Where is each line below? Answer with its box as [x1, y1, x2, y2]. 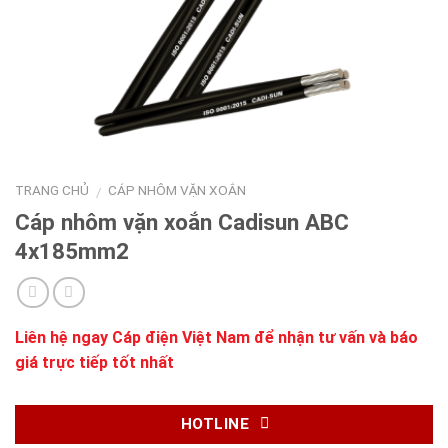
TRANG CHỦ [15, 182, 89, 198]
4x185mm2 [15, 237, 129, 264]
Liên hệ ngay [15, 327, 112, 347]
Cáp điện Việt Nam [112, 327, 250, 347]
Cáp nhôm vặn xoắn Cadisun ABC [15, 208, 349, 235]
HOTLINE [180, 414, 250, 433]
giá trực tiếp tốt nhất [15, 352, 174, 372]
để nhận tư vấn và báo [250, 327, 418, 347]
